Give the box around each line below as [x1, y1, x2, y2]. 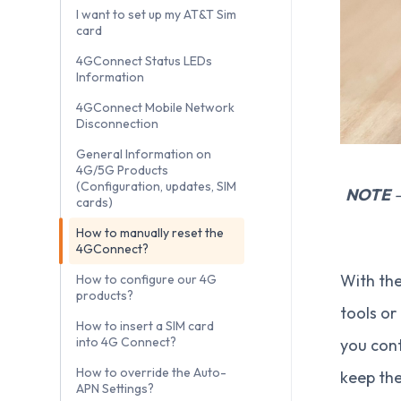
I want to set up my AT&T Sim [76, 6, 236, 23]
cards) [76, 194, 113, 211]
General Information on [76, 146, 211, 163]
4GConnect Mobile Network [76, 99, 235, 116]
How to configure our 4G [76, 271, 217, 288]
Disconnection [76, 115, 158, 132]
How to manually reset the [76, 225, 224, 242]
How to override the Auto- [76, 364, 226, 381]
